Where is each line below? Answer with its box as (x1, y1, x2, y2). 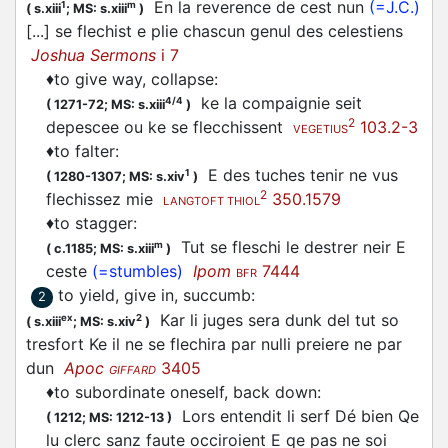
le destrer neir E (281, 237, 406, 257)
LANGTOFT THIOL (163, 194, 260, 208)
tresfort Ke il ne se (26, 334, 170, 354)
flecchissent (193, 117, 283, 137)
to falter (54, 141, 115, 161)
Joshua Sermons (31, 45, 156, 65)
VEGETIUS (293, 122, 348, 136)
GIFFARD (109, 363, 156, 377)
